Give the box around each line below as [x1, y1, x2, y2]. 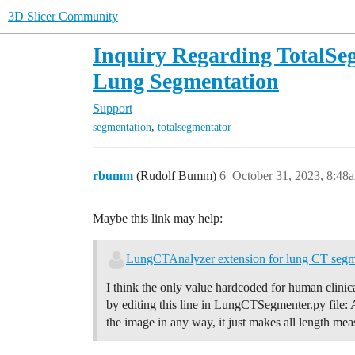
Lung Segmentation [93, 69, 279, 94]
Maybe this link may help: [93, 212, 223, 226]
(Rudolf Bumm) [136, 169, 219, 183]
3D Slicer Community [8, 10, 118, 23]
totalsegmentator [158, 121, 231, 134]
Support [93, 101, 132, 115]
